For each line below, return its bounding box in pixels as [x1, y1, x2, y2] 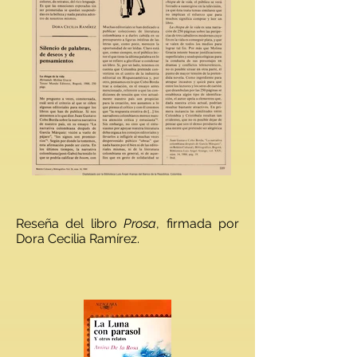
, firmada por [156, 216, 240, 231]
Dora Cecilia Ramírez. [16, 231, 139, 246]
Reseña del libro [16, 216, 124, 231]
